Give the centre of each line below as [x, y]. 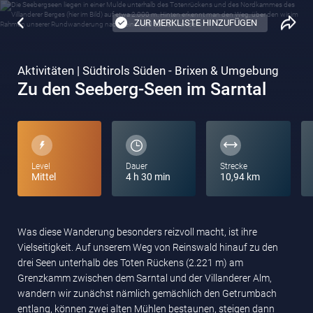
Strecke [234, 166]
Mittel [44, 177]
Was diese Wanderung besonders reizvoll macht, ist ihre [137, 232]
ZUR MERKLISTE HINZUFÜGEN [196, 23]
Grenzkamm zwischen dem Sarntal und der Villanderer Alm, [145, 278]
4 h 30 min [148, 177]
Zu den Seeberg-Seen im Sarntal [142, 89]
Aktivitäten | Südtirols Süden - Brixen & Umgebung [148, 71]
